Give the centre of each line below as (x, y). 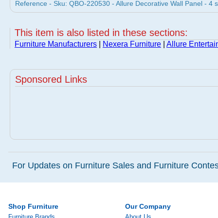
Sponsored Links (51, 79)
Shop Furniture (33, 206)
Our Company (148, 206)
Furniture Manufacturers (56, 44)
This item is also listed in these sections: (101, 33)
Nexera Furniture (132, 44)
